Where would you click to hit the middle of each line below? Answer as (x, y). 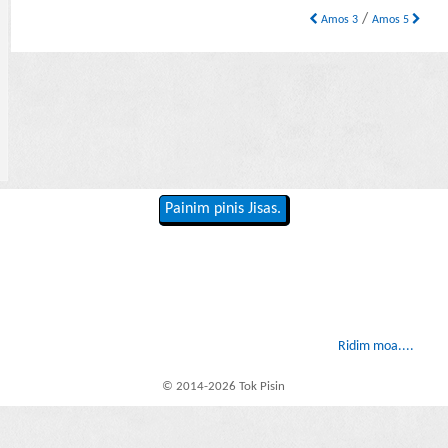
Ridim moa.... (375, 347)
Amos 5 (392, 20)
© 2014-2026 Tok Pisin (224, 386)
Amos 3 (338, 20)
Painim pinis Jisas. (222, 209)
